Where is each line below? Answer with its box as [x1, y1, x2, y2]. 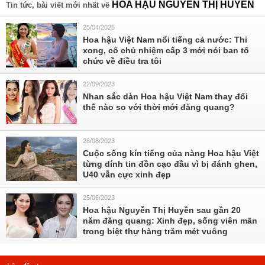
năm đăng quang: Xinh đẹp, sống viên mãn [83, 216, 257, 225]
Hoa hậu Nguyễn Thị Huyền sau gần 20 [83, 205, 241, 215]
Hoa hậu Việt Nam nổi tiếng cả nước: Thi [83, 35, 247, 44]
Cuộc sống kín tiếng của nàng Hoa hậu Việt [83, 148, 259, 158]
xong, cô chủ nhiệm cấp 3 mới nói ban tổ [83, 46, 249, 55]
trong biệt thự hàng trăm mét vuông [83, 227, 228, 236]
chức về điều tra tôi [83, 56, 161, 66]
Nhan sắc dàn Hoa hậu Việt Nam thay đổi [83, 92, 248, 101]
